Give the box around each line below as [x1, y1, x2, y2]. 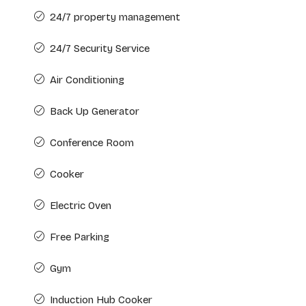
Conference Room [50, 137, 134, 149]
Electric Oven [50, 199, 111, 212]
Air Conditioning [50, 74, 124, 86]
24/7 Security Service [50, 42, 150, 55]
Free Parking [50, 231, 109, 243]
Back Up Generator [50, 105, 139, 117]
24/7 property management [50, 11, 180, 23]
